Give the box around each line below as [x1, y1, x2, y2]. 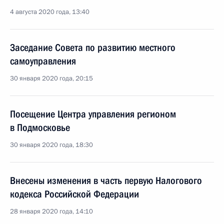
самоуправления [10, 55, 76, 67]
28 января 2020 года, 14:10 [10, 207, 93, 216]
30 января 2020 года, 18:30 [10, 140, 93, 149]
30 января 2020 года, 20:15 [10, 74, 93, 83]
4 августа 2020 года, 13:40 [10, 7, 89, 16]
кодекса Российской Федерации [10, 188, 139, 200]
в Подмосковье [10, 121, 70, 133]
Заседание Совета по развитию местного [10, 41, 175, 53]
